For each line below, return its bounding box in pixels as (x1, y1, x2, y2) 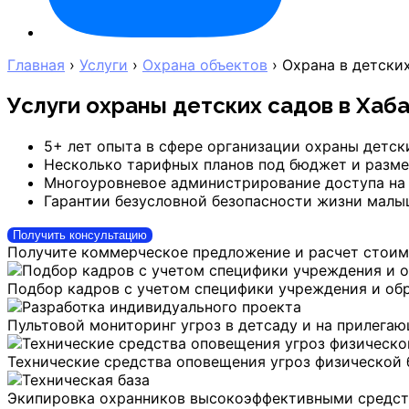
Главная (7, 56, 65, 74)
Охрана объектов (142, 56, 267, 74)
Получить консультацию (13, 227, 147, 242)
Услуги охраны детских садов (7, 91, 339, 119)
